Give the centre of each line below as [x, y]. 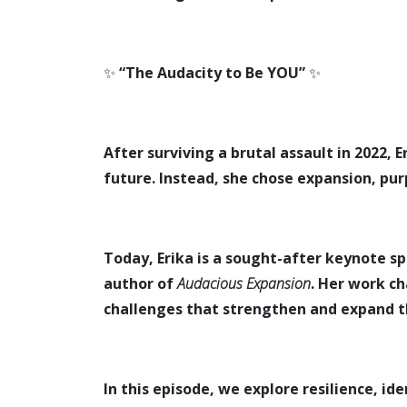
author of [140, 283]
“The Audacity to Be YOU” [212, 73]
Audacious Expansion [244, 283]
